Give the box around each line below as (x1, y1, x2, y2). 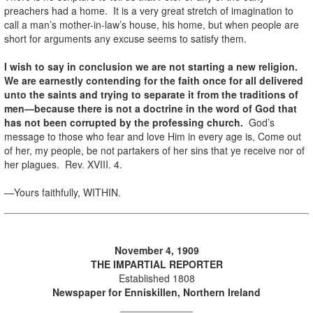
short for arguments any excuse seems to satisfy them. (4, 31, 249, 45)
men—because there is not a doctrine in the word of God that (4, 101, 297, 115)
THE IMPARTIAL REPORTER (90, 256, 223, 271)
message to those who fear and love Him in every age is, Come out (4, 129, 301, 143)
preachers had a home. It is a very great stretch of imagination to (4, 3, 293, 17)
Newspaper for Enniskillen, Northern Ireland (52, 284, 261, 299)
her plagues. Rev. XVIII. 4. (4, 156, 122, 171)
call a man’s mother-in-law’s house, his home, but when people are (4, 17, 299, 31)
